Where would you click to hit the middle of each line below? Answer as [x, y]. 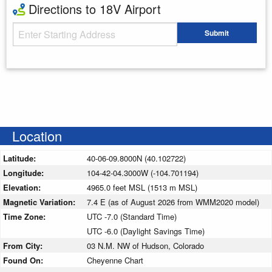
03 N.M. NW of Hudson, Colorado [145, 245]
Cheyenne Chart [115, 260]
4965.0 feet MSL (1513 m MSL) [142, 187]
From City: [24, 245]
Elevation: [23, 187]
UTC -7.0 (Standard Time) [132, 216]
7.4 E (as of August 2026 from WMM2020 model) [173, 202]
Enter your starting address [60, 56]
